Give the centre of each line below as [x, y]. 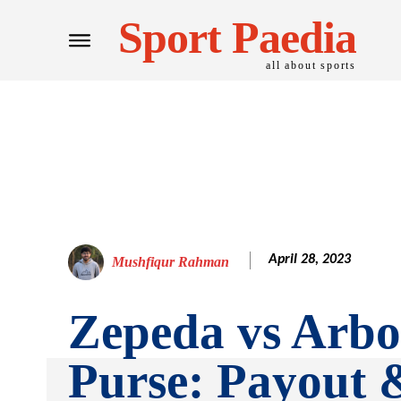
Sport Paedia [237, 37]
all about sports [311, 65]
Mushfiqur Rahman [171, 262]
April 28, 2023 [310, 260]
